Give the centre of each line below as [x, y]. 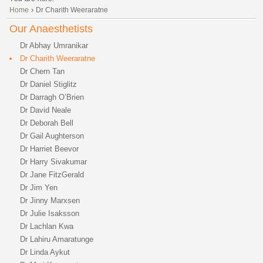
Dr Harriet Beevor [50, 149]
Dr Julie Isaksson [50, 213]
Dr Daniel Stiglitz [49, 84]
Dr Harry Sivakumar [54, 162]
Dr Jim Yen [39, 188]
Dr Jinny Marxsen [50, 200]
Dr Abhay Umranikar [54, 45]
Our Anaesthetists [51, 29]
